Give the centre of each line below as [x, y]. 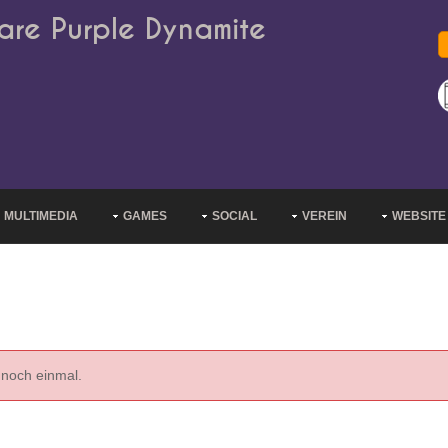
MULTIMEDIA [41, 216]
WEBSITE [419, 216]
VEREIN [324, 216]
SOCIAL [234, 216]
